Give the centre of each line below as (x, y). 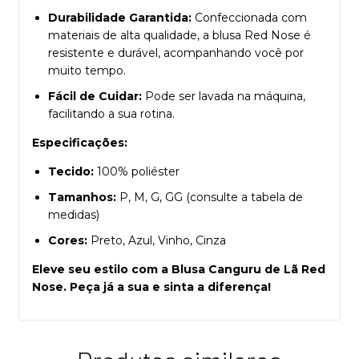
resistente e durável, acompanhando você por (176, 52)
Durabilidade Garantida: (120, 17)
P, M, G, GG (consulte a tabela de (210, 197)
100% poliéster (137, 171)
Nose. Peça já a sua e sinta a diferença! (151, 286)
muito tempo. (87, 70)
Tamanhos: (82, 197)
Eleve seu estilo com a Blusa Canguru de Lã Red (179, 269)
